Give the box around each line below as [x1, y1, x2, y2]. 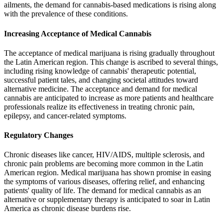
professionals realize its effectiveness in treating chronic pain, [4, 102, 195, 111]
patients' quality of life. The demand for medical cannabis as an [4, 186, 201, 195]
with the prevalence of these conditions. [4, 9, 128, 18]
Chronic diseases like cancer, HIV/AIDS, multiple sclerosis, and [4, 150, 205, 159]
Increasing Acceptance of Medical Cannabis [4, 29, 151, 38]
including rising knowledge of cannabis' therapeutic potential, [4, 66, 196, 75]
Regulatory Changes [4, 131, 73, 140]
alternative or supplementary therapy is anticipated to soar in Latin [4, 195, 210, 204]
